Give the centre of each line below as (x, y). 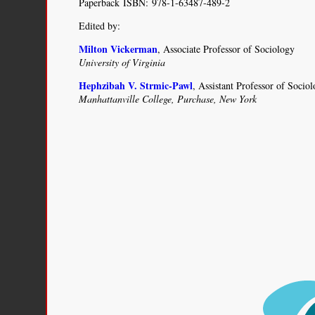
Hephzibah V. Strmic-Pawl (136, 85)
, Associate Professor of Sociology (226, 49)
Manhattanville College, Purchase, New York (168, 99)
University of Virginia (122, 62)
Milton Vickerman (118, 49)
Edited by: (100, 26)
